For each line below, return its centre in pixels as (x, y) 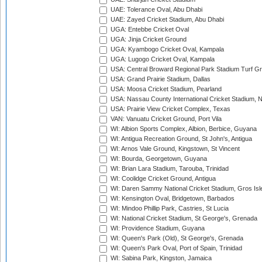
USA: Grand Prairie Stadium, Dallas (160, 79)
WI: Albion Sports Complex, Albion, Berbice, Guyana (183, 129)
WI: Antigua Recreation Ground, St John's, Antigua (180, 139)
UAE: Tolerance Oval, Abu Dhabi (156, 10)
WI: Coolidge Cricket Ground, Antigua (162, 179)
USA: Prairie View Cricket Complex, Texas (170, 109)
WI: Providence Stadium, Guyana (157, 228)
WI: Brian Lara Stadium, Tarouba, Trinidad (169, 169)
